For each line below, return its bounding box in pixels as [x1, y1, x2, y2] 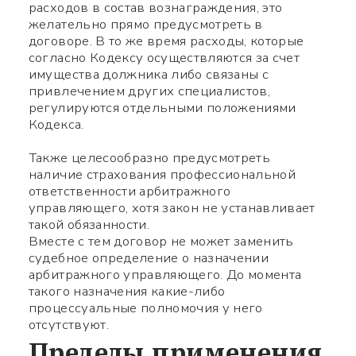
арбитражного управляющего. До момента [28, 265, 302, 284]
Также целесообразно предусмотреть [28, 149, 270, 168]
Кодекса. [28, 115, 84, 134]
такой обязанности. [28, 215, 149, 234]
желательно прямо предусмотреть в [28, 15, 263, 34]
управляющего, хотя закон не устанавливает [28, 199, 315, 218]
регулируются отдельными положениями [28, 99, 296, 118]
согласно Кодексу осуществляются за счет [28, 48, 300, 68]
